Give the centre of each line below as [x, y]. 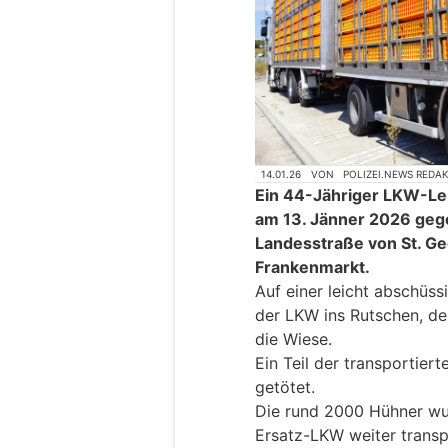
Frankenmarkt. [312, 267]
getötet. [285, 387]
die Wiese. [293, 339]
